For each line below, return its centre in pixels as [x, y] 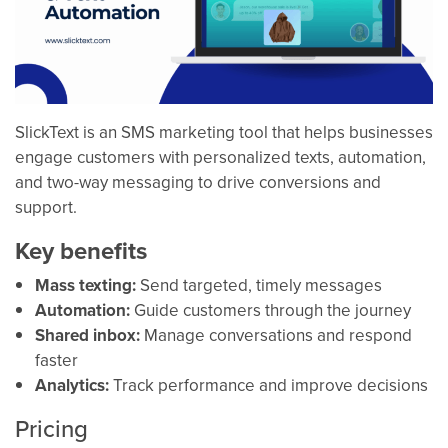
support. [46, 206]
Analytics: [72, 384]
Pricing [51, 427]
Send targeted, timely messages [259, 284]
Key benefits [81, 250]
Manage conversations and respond [276, 334]
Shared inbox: [87, 334]
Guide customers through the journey [270, 309]
